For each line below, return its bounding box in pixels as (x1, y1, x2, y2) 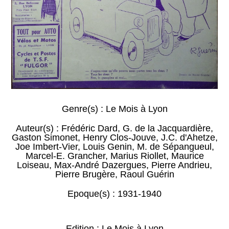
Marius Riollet (110, 150, 166, 161)
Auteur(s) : (16, 123, 61, 133)
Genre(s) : (61, 103, 106, 114)
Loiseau (17, 159, 49, 170)
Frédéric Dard (61, 123, 118, 133)
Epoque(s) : (67, 188, 118, 199)
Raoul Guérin (120, 169, 174, 179)
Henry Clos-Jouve (82, 132, 156, 143)
